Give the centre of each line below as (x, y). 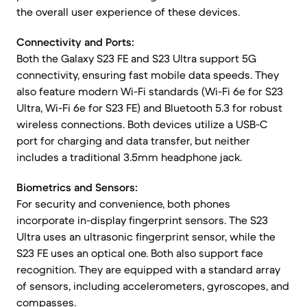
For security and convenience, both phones (123, 204)
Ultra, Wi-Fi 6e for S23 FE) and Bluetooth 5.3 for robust (149, 108)
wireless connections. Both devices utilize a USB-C (142, 124)
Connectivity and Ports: (75, 42)
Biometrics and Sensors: (77, 187)
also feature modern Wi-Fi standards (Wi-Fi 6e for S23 (150, 91)
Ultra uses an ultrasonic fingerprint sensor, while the (146, 236)
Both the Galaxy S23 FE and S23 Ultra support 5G (136, 58)
